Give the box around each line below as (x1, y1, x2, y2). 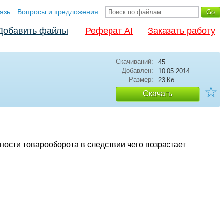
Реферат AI (85, 26, 133, 36)
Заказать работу (148, 26, 215, 36)
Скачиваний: (116, 58, 153, 65)
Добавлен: (122, 67, 153, 74)
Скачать (143, 89, 172, 98)
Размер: (129, 76, 153, 83)
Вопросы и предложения (17, 8, 98, 16)
